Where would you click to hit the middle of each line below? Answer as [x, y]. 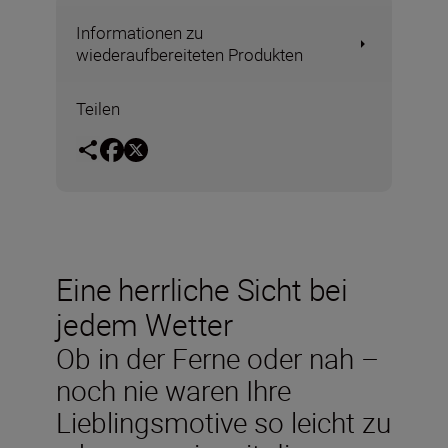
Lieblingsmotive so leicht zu [223, 421]
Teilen [98, 108]
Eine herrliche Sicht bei [202, 289]
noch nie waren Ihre [173, 389]
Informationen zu [139, 32]
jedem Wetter [145, 324]
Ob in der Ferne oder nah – [217, 357]
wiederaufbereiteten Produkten [189, 54]
